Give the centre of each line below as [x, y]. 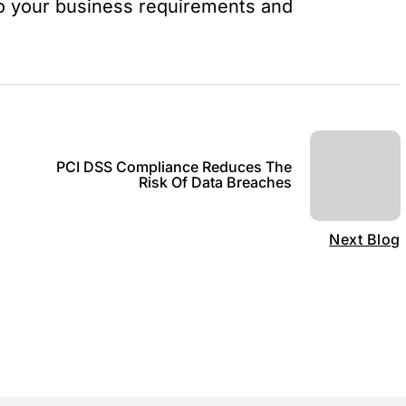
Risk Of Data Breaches [215, 182]
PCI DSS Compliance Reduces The [174, 166]
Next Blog [365, 239]
